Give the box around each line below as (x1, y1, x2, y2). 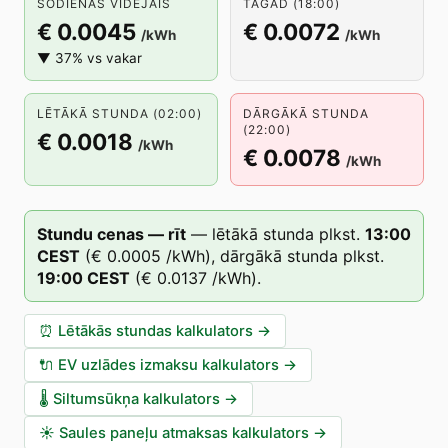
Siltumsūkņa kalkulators (53, 390, 220, 408)
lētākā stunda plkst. (212, 224, 360, 244)
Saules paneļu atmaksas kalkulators (59, 424, 309, 442)
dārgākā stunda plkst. (220, 246, 384, 266)
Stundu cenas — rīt (37, 224, 186, 244)
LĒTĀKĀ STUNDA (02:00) (37, 106, 202, 121)
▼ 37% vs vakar (37, 50, 142, 66)
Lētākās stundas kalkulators (58, 322, 253, 340)
